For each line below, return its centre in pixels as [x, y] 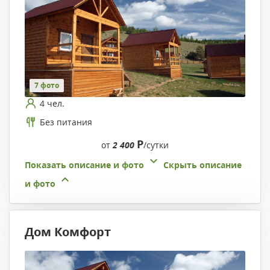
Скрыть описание [202, 165]
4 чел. [52, 103]
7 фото [47, 86]
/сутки [156, 145]
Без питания [66, 122]
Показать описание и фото [84, 165]
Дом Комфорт [68, 232]
